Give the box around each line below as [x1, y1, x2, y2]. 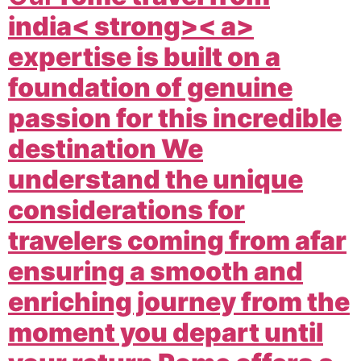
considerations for [8, 193, 245, 226]
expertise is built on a [8, 40, 280, 73]
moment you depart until [8, 316, 323, 348]
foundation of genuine [8, 71, 293, 103]
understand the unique [8, 163, 303, 195]
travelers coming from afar [8, 224, 346, 256]
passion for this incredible [8, 102, 342, 134]
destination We [8, 132, 203, 164]
